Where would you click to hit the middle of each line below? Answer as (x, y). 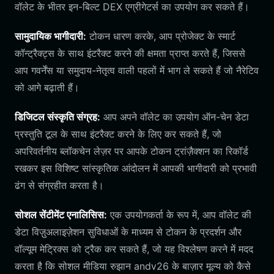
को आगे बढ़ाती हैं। (47, 87)
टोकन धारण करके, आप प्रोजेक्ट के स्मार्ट (161, 36)
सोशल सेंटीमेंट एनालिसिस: (61, 215)
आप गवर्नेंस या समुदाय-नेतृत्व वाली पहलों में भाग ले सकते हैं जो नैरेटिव (137, 70)
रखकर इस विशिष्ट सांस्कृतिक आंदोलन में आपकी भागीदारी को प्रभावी (136, 168)
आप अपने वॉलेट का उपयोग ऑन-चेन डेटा (175, 117)
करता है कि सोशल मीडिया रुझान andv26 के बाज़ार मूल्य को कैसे (133, 266)
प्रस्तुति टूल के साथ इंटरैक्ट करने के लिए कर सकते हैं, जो (118, 134)
